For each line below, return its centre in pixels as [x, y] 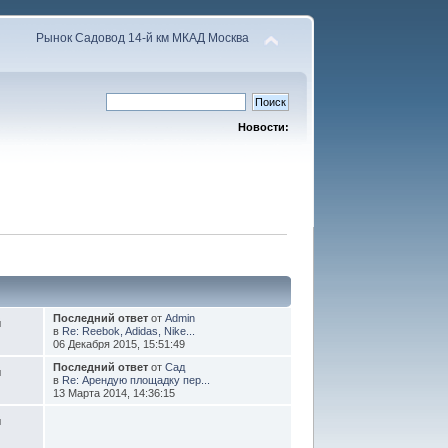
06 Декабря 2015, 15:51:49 [118, 343]
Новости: [263, 127]
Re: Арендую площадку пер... [135, 379]
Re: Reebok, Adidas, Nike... [128, 330]
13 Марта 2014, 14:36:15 [113, 392]
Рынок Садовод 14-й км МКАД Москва [142, 38]
